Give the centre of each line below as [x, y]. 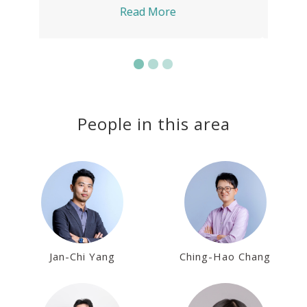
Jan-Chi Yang [82, 256]
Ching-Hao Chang [225, 256]
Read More [153, 12]
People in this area [153, 124]
